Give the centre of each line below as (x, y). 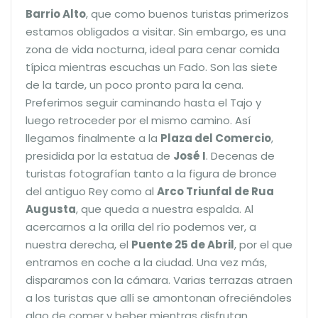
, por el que (263, 244)
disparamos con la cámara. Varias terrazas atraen (159, 280)
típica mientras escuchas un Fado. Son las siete (152, 67)
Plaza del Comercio (216, 138)
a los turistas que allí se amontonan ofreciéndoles (159, 297)
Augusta (51, 209)
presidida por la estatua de (99, 155)
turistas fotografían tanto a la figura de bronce (151, 173)
